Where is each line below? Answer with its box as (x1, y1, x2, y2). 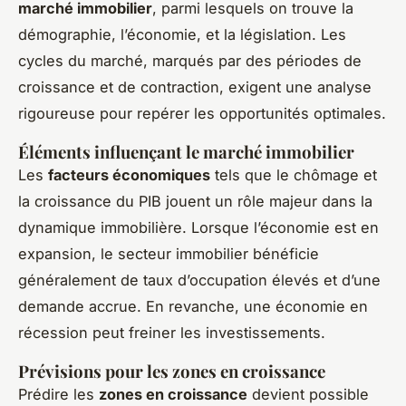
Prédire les (18, 385, 99, 404)
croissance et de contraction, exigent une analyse (18, 78, 372, 97)
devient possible (247, 385, 369, 404)
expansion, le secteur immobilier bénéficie (18, 245, 319, 264)
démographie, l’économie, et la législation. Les (18, 25, 346, 44)
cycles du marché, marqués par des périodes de (18, 52, 362, 71)
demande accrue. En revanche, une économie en (18, 297, 368, 316)
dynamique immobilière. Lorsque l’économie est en (18, 218, 379, 237)
